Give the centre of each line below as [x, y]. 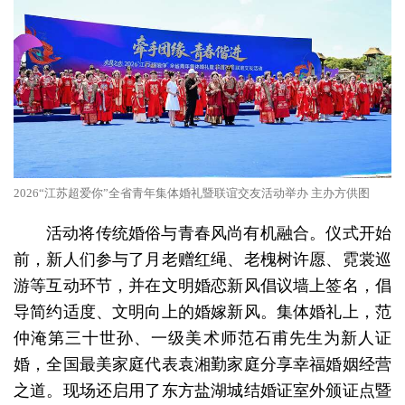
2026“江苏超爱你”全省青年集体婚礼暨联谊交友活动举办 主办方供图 [192, 193]
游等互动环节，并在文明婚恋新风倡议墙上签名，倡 [202, 284]
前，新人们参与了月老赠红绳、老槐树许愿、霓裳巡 [202, 258]
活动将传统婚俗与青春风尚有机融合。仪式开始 [219, 232]
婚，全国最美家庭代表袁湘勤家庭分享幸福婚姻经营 [202, 363]
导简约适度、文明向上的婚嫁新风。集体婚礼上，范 [202, 311]
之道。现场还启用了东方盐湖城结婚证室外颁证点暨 [202, 389]
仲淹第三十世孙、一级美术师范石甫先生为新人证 [202, 337]
